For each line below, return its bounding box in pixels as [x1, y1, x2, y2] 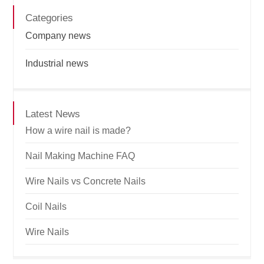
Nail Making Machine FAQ [25, 150, 136, 161]
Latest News [25, 108, 81, 120]
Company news [25, 30, 91, 41]
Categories [25, 12, 74, 24]
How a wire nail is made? [25, 125, 131, 136]
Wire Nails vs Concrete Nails [25, 176, 146, 186]
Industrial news [25, 58, 89, 68]
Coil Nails [25, 201, 67, 212]
